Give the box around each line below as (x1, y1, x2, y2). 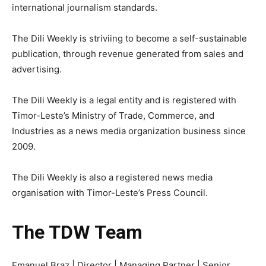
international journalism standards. (12, 2, 157, 13)
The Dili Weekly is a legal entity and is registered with (12, 94, 236, 106)
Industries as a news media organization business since (12, 125, 246, 137)
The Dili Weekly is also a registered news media (12, 172, 213, 183)
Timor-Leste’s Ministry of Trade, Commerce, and (12, 110, 214, 121)
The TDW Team (12, 221, 142, 243)
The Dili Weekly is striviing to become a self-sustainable (12, 33, 247, 44)
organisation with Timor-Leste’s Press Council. (12, 187, 208, 198)
